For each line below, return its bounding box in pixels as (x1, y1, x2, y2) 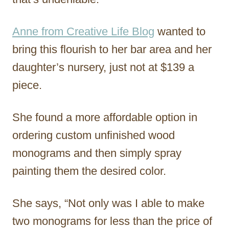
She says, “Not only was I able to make (12, 196, 204, 210)
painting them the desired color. (12, 164, 166, 177)
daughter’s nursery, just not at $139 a (12, 60, 194, 74)
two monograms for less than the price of (12, 214, 212, 227)
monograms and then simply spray (12, 146, 181, 159)
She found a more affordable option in (12, 110, 197, 124)
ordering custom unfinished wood (12, 128, 175, 142)
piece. (12, 78, 42, 91)
